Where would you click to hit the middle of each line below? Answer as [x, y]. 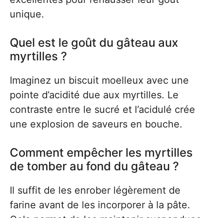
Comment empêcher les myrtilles [101, 153]
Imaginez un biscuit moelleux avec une [99, 81]
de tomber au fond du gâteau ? [94, 166]
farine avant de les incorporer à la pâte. [100, 205]
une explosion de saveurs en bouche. [96, 124]
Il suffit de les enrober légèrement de [95, 191]
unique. [27, 14]
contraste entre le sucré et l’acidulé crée [102, 110]
